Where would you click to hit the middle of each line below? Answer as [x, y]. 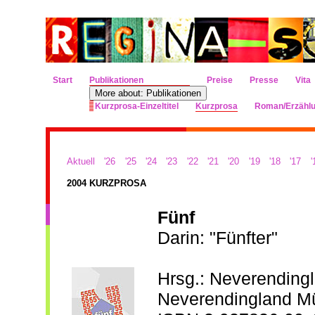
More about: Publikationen [148, 93]
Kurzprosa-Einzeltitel [137, 106]
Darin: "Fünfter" [218, 238]
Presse [264, 80]
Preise [220, 80]
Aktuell [81, 161]
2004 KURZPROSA [107, 183]
